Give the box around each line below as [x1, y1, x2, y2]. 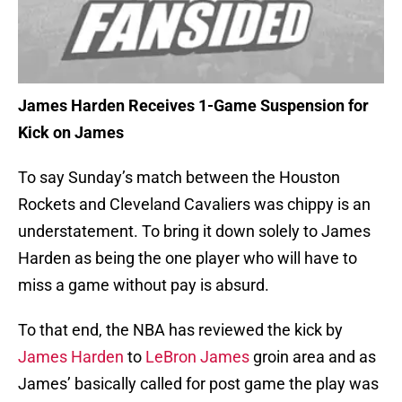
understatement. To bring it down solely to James [18, 222, 371, 241]
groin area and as [253, 347, 376, 367]
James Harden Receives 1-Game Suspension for [18, 96, 369, 116]
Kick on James [18, 123, 124, 143]
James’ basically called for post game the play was [18, 374, 379, 394]
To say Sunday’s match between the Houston [18, 168, 340, 188]
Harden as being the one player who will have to [18, 249, 357, 268]
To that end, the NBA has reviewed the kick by [18, 320, 343, 340]
